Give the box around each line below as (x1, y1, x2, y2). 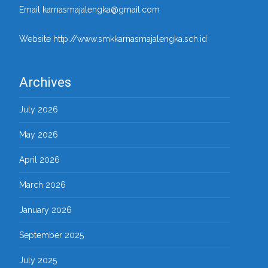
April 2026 (19, 155, 60, 165)
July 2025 (19, 255, 57, 265)
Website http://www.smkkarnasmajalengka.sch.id (19, 34, 207, 44)
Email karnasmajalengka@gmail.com (19, 5, 160, 14)
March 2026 (19, 180, 66, 190)
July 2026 (19, 105, 58, 114)
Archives (19, 75, 71, 90)
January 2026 (19, 205, 72, 215)
